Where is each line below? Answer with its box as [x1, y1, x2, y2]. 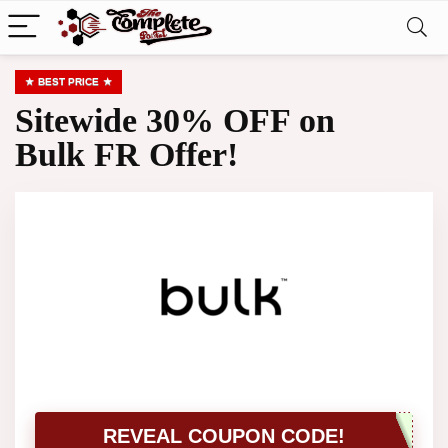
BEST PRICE [38, 76, 99, 87]
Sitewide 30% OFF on [15, 102, 335, 139]
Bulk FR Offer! [15, 136, 238, 173]
